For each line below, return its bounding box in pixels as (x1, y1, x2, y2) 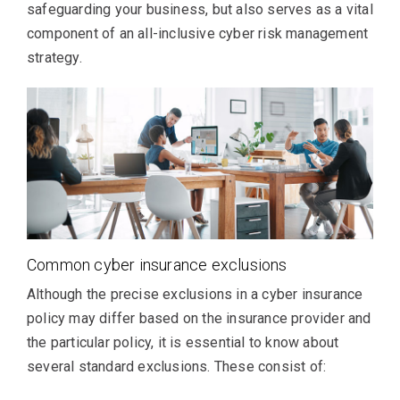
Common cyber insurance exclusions (27, 254, 287, 274)
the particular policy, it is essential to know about (27, 333, 339, 351)
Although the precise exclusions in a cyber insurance (27, 285, 363, 303)
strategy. (27, 48, 82, 66)
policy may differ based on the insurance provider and (27, 309, 371, 327)
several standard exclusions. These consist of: (27, 357, 327, 375)
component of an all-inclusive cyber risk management (27, 24, 369, 42)
